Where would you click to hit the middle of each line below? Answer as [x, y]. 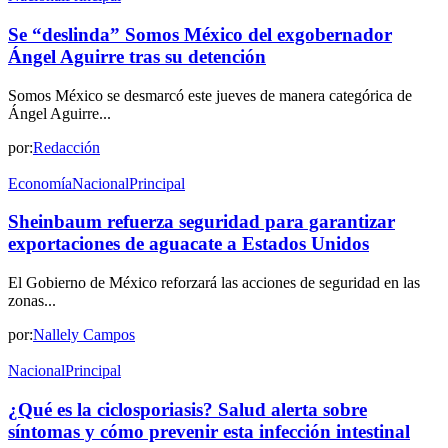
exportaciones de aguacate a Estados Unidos [188, 244]
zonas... [32, 300]
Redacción [66, 147]
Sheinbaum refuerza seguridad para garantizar [201, 222]
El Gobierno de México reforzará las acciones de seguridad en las [214, 282]
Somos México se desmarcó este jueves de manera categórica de [210, 95]
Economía [40, 183]
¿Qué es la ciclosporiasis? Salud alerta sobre [187, 409]
